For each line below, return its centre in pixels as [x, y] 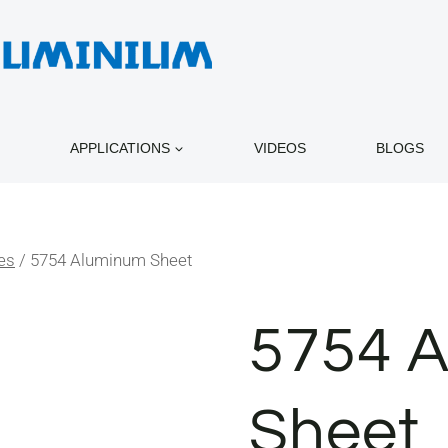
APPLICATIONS [120, 147]
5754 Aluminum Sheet [111, 260]
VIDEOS [280, 147]
